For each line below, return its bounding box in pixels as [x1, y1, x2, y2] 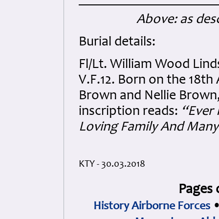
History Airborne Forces [93, 201, 210, 213]
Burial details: [79, 36, 155, 49]
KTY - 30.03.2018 [79, 160, 145, 169]
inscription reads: [79, 105, 181, 119]
